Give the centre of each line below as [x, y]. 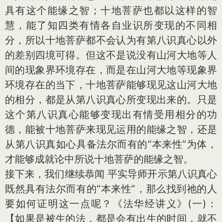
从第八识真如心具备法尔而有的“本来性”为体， [111, 144]
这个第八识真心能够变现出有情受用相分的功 [111, 114]
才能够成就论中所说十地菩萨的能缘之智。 [99, 159]
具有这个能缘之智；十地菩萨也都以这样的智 [111, 10]
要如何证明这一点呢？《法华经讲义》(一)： [111, 204]
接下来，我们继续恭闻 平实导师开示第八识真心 [111, 174]
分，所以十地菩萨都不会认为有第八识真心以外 [111, 40]
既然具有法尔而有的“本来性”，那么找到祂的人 [111, 189]
